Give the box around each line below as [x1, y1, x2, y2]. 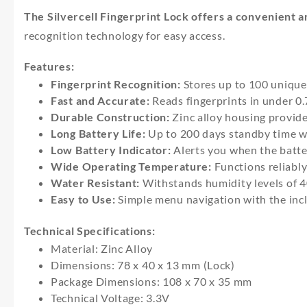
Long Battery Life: [51, 127, 146, 140]
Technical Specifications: [24, 223, 156, 237]
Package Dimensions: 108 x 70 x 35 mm [51, 274, 253, 288]
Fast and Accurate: [51, 94, 150, 107]
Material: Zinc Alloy [51, 241, 153, 255]
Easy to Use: [51, 193, 116, 206]
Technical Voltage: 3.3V [51, 291, 171, 304]
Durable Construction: [51, 110, 170, 123]
